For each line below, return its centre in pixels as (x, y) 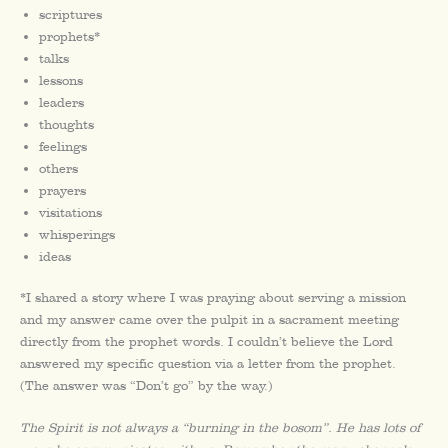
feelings (63, 146)
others (59, 168)
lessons (61, 80)
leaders (62, 102)
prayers (63, 190)
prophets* (70, 36)
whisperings (77, 234)
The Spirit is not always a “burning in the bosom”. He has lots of (220, 428)
